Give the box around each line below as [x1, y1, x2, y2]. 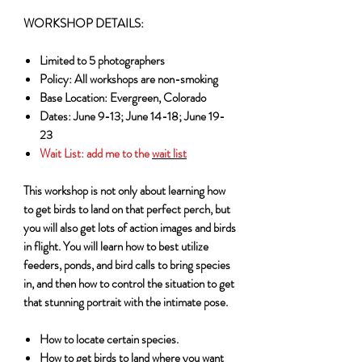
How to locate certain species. [40, 330, 179, 348]
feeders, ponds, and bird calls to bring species [23, 255, 230, 274]
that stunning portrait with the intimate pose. [23, 293, 228, 311]
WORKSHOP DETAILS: [23, 14, 144, 32]
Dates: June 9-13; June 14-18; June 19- [40, 107, 225, 125]
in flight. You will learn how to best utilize [23, 237, 208, 255]
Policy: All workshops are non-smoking [40, 69, 218, 88]
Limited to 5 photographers [40, 51, 165, 69]
